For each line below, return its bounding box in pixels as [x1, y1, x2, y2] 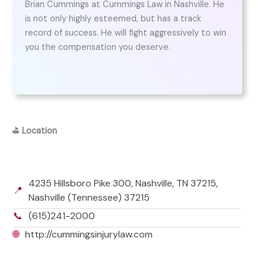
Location [22, 125, 57, 137]
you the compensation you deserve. [24, 42, 170, 53]
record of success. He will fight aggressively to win [24, 27, 226, 39]
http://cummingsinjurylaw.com [24, 228, 153, 241]
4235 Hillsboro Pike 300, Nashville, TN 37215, [28, 177, 218, 190]
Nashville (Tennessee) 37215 [28, 191, 150, 204]
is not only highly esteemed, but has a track [24, 13, 201, 25]
